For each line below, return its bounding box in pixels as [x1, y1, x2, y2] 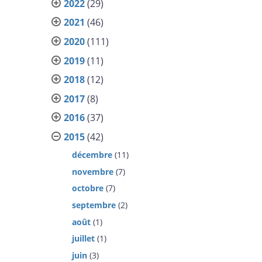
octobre [72, 182, 104, 194]
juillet [72, 233, 95, 244]
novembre [72, 166, 114, 177]
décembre [72, 149, 113, 160]
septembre [72, 199, 116, 211]
